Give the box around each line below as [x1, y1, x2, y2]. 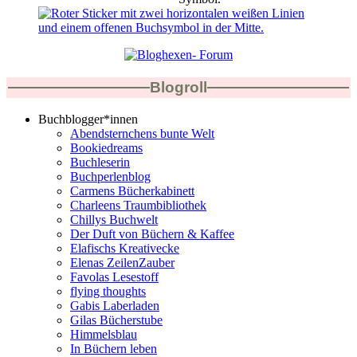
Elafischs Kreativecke [70, 241, 179, 256]
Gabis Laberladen [70, 299, 159, 313]
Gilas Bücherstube [70, 313, 163, 328]
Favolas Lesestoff [70, 270, 159, 284]
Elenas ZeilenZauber [70, 256, 175, 270]
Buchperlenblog [70, 170, 151, 184]
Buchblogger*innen [38, 112, 138, 127]
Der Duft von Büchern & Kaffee [70, 227, 234, 241]
